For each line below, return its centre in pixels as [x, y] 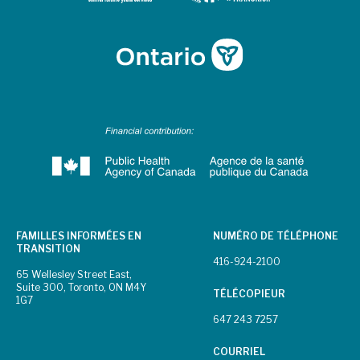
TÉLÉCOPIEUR [249, 293]
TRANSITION [48, 248]
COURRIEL [239, 351]
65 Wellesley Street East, [74, 274]
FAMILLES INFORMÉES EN [79, 235]
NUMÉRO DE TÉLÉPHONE [275, 235]
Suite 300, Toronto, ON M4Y [81, 287]
